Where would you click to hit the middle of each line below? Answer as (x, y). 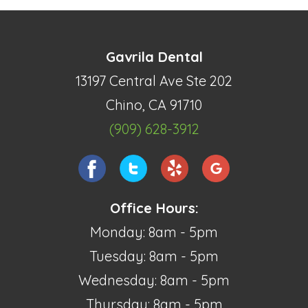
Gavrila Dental (154, 56)
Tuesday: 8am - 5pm (154, 256)
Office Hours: (154, 208)
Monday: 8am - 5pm (154, 232)
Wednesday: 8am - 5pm (154, 280)
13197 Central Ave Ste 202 (154, 80)
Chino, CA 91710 (154, 104)
